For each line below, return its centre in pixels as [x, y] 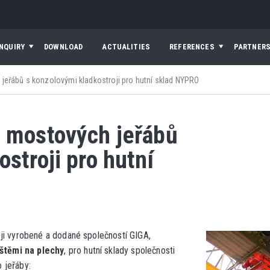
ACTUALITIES [126, 47]
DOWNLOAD [64, 47]
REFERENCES [192, 47]
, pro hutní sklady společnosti [120, 251]
